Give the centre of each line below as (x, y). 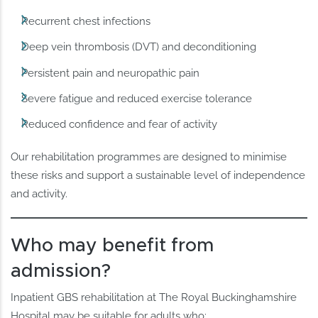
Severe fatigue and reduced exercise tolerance (137, 98)
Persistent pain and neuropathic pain (111, 73)
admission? (61, 271)
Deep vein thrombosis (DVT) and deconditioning (139, 47)
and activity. (39, 193)
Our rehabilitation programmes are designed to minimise (149, 157)
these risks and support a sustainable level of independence (158, 175)
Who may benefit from (113, 245)
